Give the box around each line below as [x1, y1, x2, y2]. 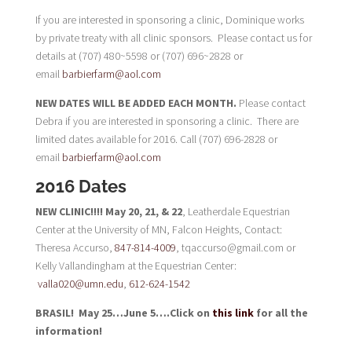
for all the [253, 306, 308, 320]
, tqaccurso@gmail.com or [175, 240, 295, 255]
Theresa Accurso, [35, 240, 115, 255]
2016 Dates [35, 176, 126, 196]
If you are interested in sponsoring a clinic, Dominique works [35, 13, 304, 27]
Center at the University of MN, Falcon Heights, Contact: [35, 222, 282, 236]
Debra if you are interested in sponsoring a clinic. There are [35, 114, 299, 128]
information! [35, 324, 102, 338]
